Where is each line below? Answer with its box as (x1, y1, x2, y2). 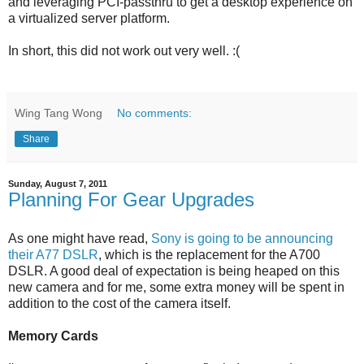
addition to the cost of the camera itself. (8, 297, 231, 311)
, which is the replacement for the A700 (98, 248, 320, 262)
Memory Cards (8, 329, 98, 344)
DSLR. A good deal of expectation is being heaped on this (8, 264, 340, 279)
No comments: (117, 106, 193, 120)
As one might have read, (8, 232, 151, 246)
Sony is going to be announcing (151, 232, 333, 246)
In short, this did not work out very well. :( (8, 44, 240, 58)
